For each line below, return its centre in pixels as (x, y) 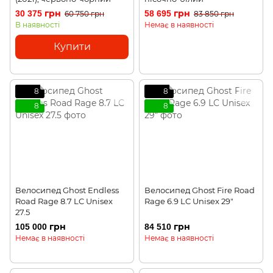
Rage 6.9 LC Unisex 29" (189, 201)
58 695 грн (167, 14)
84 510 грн (167, 227)
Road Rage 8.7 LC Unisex (64, 201)
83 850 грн (214, 14)
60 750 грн (84, 14)
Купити (72, 47)
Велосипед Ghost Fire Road (200, 190)
